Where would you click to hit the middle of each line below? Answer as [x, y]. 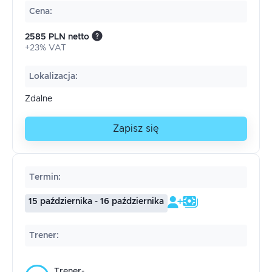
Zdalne [39, 99]
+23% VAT [46, 48]
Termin [44, 177]
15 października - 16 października [96, 202]
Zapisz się [136, 129]
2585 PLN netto [57, 37]
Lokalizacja [52, 76]
